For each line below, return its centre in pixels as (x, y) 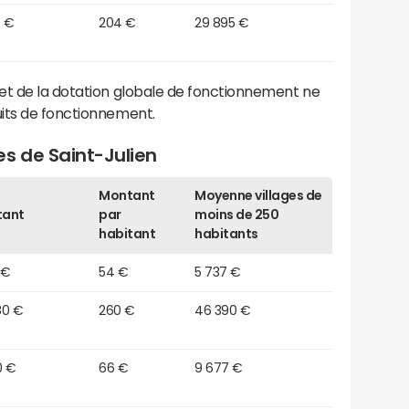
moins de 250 (237, 214)
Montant (127, 195)
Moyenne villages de (258, 195)
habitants (226, 233)
